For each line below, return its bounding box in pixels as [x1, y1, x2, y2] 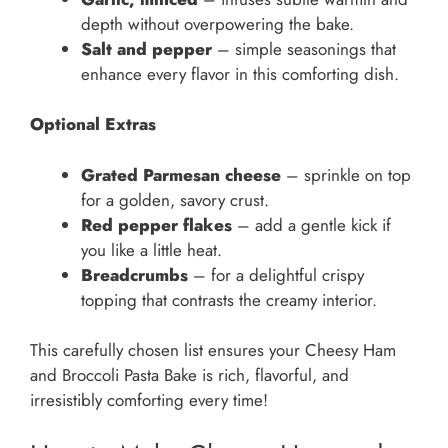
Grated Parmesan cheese [81, 162, 281, 187]
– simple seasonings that [212, 36, 396, 61]
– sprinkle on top [281, 162, 411, 187]
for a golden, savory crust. [81, 187, 269, 212]
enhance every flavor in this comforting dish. [81, 61, 399, 86]
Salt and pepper [81, 36, 212, 61]
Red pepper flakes [81, 212, 232, 237]
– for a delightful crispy [188, 262, 364, 287]
